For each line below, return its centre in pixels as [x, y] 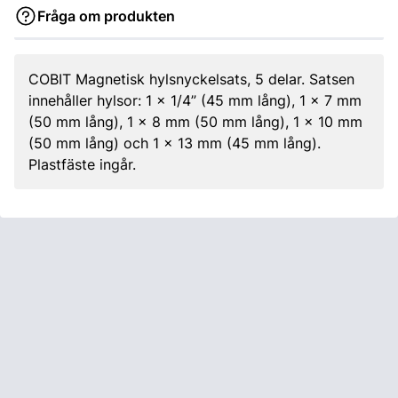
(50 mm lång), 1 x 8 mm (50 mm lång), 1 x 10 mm [195, 122]
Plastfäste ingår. [82, 164]
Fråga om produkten [106, 16]
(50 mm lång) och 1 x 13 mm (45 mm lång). [175, 143]
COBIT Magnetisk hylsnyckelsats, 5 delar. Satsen [191, 79]
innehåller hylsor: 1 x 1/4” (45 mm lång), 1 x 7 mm [195, 100]
